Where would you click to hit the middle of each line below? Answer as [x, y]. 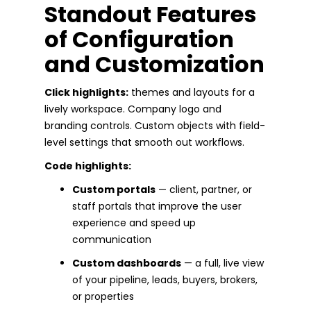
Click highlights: [86, 92]
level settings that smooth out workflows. [144, 142]
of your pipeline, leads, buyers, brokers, [165, 279]
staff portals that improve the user [157, 206]
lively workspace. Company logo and [133, 109]
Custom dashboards [127, 263]
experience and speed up [134, 222]
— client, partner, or [204, 189]
